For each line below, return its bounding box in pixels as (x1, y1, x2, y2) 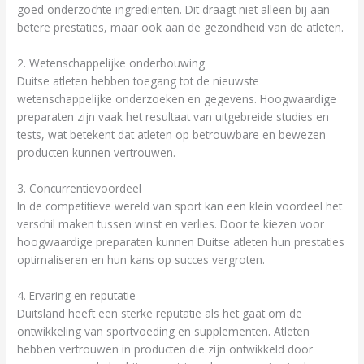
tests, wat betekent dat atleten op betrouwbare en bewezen (17, 126, 327, 142)
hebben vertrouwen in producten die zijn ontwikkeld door (17, 340, 314, 357)
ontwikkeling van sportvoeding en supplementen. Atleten (17, 323, 310, 339)
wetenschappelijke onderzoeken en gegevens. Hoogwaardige (17, 90, 337, 106)
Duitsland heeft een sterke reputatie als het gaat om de (17, 305, 303, 321)
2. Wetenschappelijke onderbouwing (17, 54, 206, 71)
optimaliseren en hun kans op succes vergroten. (17, 251, 266, 267)
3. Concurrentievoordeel (17, 180, 142, 196)
